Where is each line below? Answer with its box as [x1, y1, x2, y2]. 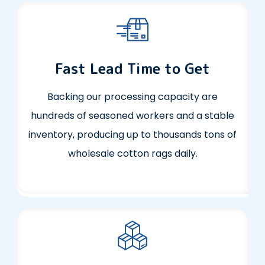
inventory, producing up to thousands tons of [28, 128, 237, 142]
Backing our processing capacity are [47, 90, 218, 104]
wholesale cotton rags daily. [67, 147, 198, 161]
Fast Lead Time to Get [55, 59, 210, 79]
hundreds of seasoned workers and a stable [31, 109, 234, 123]
